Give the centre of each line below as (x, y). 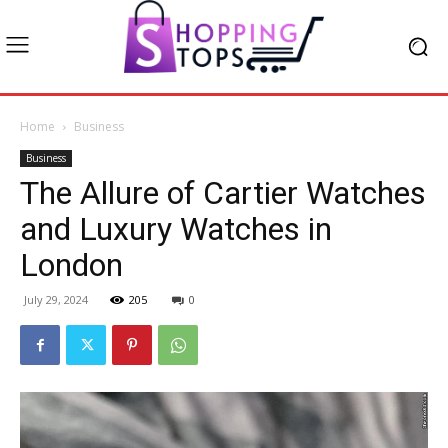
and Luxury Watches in (176, 229)
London (71, 265)
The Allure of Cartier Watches (223, 193)
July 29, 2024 (56, 300)
